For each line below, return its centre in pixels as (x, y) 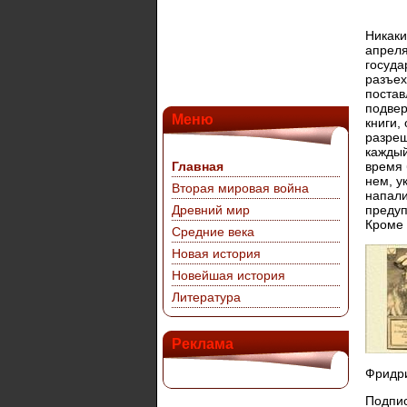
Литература (206, 297)
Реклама (203, 344)
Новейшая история (228, 275)
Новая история (216, 253)
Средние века (213, 232)
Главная (198, 166)
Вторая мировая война (240, 188)
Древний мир (211, 210)
